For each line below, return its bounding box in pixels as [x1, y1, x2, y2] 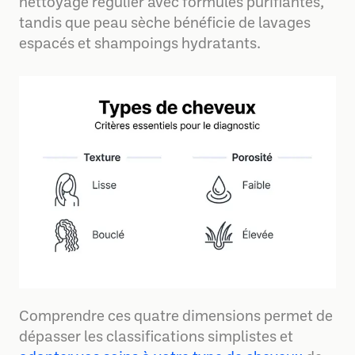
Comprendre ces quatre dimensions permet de [19, 310, 333, 325]
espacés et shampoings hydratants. [19, 37, 261, 52]
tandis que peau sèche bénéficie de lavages [19, 17, 311, 31]
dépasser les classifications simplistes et [19, 330, 293, 345]
